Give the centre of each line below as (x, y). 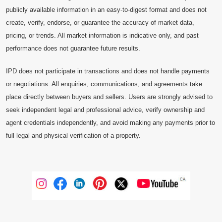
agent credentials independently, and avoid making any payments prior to (111, 122)
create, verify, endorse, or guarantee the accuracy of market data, (100, 23)
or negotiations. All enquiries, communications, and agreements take (104, 84)
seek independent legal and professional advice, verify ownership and (105, 110)
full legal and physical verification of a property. (73, 135)
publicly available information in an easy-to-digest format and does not (106, 10)
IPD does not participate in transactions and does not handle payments (108, 71)
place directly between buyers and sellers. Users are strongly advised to (109, 97)
